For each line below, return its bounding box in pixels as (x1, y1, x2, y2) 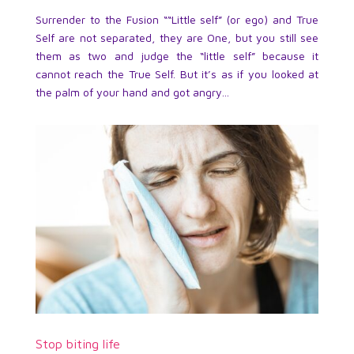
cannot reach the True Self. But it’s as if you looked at (35, 67, 319, 81)
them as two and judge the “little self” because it (35, 49, 319, 63)
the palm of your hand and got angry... (35, 85, 229, 100)
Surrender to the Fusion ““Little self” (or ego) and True (35, 13, 319, 27)
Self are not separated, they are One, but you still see (35, 31, 319, 45)
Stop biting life (35, 337, 120, 352)
